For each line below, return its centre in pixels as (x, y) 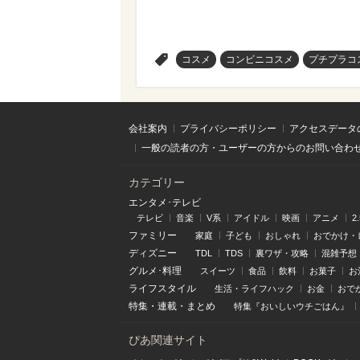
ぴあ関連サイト (168, 340)
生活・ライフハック (254, 288)
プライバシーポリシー (228, 128)
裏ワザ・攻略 (282, 253)
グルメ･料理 (155, 270)
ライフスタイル (162, 288)
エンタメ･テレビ (165, 202)
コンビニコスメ (260, 59)
